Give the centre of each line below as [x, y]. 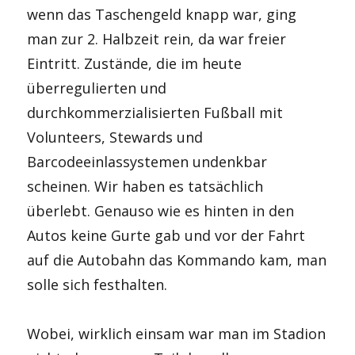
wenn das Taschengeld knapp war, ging [162, 14]
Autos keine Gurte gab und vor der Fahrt [166, 235]
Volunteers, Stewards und [115, 137]
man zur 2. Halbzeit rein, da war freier [157, 38]
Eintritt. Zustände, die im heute [135, 63]
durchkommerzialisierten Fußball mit [155, 112]
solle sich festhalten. [97, 284]
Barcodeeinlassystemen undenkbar [147, 161]
